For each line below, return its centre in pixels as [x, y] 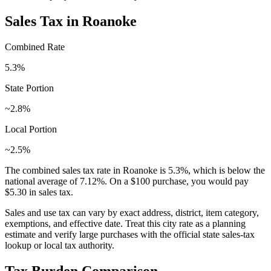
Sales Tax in [44, 21]
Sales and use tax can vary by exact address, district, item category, [132, 212]
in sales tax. [50, 192]
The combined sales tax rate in [64, 170]
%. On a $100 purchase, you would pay [173, 181]
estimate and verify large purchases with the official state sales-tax [130, 234]
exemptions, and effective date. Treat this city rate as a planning [125, 223]
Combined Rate [35, 47]
